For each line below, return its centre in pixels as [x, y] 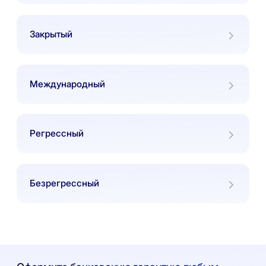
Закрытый [51, 34]
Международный [67, 84]
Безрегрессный [64, 183]
